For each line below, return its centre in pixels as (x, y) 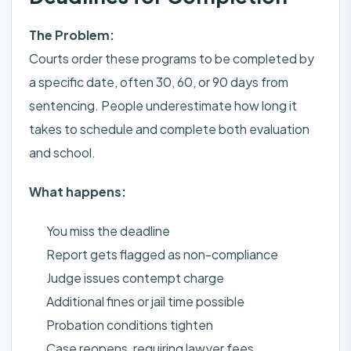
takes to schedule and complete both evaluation (169, 129)
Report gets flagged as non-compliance (162, 255)
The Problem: (72, 35)
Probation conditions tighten (130, 325)
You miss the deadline (108, 231)
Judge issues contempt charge (135, 278)
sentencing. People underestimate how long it (163, 106)
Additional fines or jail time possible (145, 302)
